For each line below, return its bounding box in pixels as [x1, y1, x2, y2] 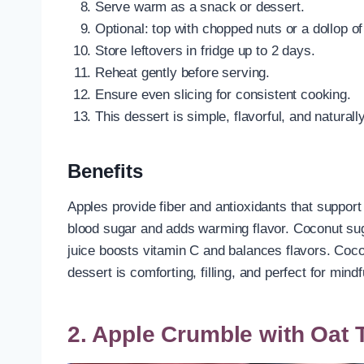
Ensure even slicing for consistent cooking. [95, 86, 351, 102]
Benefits [67, 159, 143, 182]
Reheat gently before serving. [95, 64, 271, 80]
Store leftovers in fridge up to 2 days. [95, 42, 315, 58]
